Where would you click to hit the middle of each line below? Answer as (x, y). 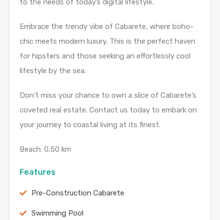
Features (38, 172)
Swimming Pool (57, 213)
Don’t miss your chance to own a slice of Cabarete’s (108, 96)
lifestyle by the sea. (53, 71)
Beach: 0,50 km (45, 150)
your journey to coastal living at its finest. (90, 125)
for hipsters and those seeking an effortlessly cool (105, 56)
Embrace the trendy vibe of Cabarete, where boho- (107, 27)
